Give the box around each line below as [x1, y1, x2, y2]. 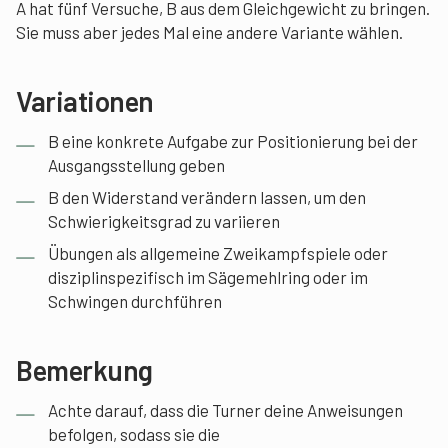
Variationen [16, 83, 154, 118]
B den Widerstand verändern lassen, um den [48, 186, 366, 207]
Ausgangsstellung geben [48, 154, 225, 175]
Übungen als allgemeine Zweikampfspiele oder [48, 242, 388, 263]
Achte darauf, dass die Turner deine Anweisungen [48, 399, 403, 420]
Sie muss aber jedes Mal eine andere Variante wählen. [16, 21, 403, 42]
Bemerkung [16, 352, 153, 387]
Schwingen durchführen [48, 290, 222, 311]
